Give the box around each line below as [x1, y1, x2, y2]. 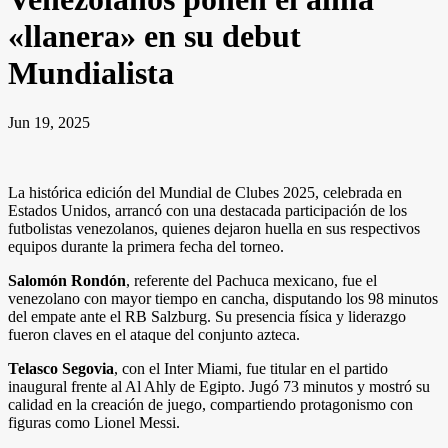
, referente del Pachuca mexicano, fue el [126, 271, 377, 289]
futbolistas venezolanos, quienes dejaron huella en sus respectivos [8, 219, 420, 237]
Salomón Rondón [8, 271, 126, 289]
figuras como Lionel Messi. [8, 413, 180, 431]
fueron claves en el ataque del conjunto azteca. [8, 325, 300, 343]
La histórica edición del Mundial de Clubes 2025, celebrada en [8, 183, 402, 201]
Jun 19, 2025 [8, 113, 90, 131]
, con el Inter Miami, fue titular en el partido [114, 359, 388, 377]
